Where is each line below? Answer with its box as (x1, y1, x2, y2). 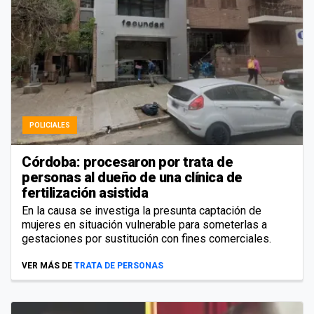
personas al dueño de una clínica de (22, 169, 243, 186)
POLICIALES (29, 121, 70, 130)
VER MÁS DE (22, 261, 72, 271)
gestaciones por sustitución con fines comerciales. (22, 232, 271, 246)
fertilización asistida (22, 184, 148, 202)
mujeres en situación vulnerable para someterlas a (22, 218, 267, 232)
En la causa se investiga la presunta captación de (22, 204, 261, 218)
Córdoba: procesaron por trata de (22, 153, 233, 171)
